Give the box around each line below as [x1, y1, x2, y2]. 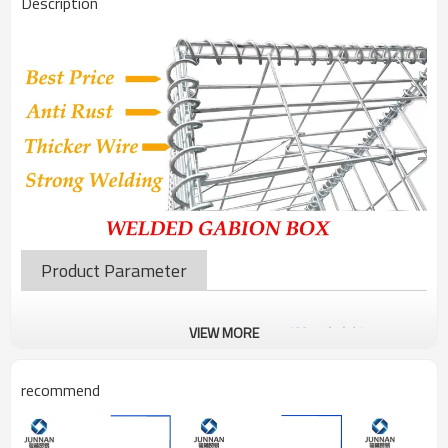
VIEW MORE [189, 322, 259, 343]
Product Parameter [41, 256, 187, 284]
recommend [21, 378, 100, 402]
